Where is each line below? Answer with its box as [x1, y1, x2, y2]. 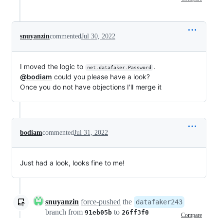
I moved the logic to [20, 62, 85, 71]
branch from [45, 208, 85, 216]
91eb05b [85, 209, 112, 216]
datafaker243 [136, 198, 182, 206]
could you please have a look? [52, 73, 150, 81]
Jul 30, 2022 [81, 33, 115, 40]
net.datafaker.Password [87, 65, 151, 70]
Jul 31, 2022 [74, 129, 108, 136]
